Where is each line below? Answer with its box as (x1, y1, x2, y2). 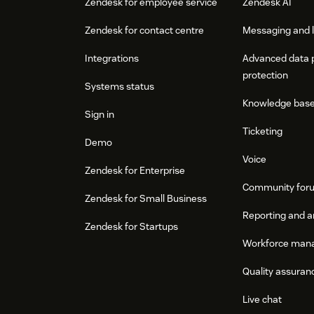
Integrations (85, 52, 139, 65)
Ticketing (243, 125, 283, 138)
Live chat (243, 293, 282, 306)
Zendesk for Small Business (85, 192, 207, 205)
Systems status (85, 80, 154, 93)
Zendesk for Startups (85, 220, 178, 233)
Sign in (85, 108, 114, 121)
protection (243, 69, 289, 82)
